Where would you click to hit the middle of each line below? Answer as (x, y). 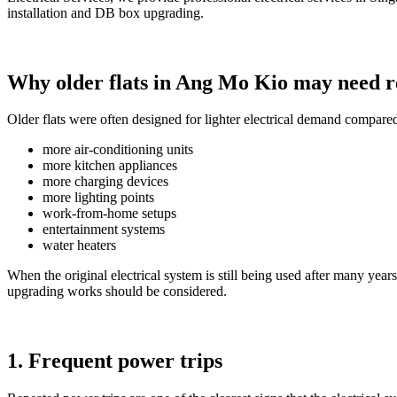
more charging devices (105, 182)
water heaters (79, 245)
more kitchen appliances (110, 166)
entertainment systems (104, 230)
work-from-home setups (109, 214)
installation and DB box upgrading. (105, 12)
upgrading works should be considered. (117, 292)
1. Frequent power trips (115, 361)
